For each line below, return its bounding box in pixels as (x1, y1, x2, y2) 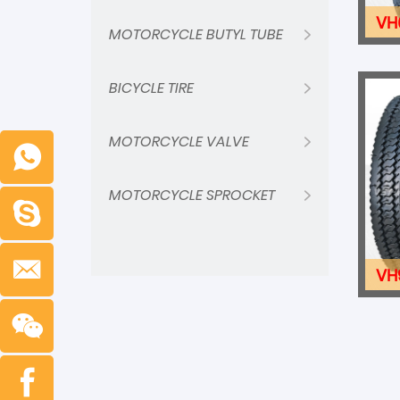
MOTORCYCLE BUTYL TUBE (109, 24, 283, 45)
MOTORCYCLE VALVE (109, 131, 249, 152)
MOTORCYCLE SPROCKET (109, 185, 275, 205)
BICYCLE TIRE (109, 78, 194, 98)
